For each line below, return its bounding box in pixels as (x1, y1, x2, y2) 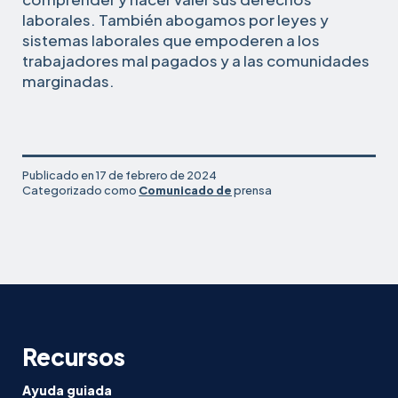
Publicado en (22, 167, 96, 182)
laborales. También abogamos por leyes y (22, 9, 329, 29)
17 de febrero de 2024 (96, 167, 217, 182)
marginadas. (22, 70, 115, 91)
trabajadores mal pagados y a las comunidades (22, 50, 370, 70)
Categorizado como (22, 182, 139, 197)
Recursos (22, 342, 125, 372)
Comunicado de (139, 182, 232, 197)
